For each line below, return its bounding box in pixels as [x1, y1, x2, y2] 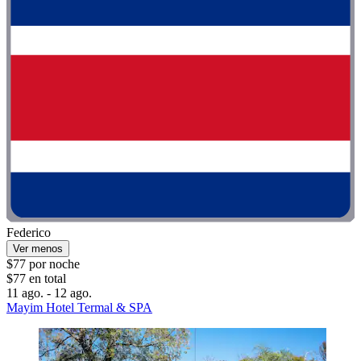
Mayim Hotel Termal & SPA [6, 301, 152, 315]
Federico [6, 226, 51, 240]
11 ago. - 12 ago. [6, 286, 92, 301]
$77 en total [6, 272, 66, 286]
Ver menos [13, 243, 63, 255]
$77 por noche [6, 257, 80, 272]
